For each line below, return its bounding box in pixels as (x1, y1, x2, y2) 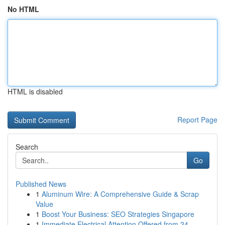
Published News (16, 179, 66, 189)
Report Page (177, 115, 217, 125)
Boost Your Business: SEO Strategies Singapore (42, 209, 194, 219)
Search (16, 142, 38, 152)
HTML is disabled (8, 86, 63, 96)
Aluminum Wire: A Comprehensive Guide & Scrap (42, 189, 199, 199)
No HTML (8, 4, 39, 14)
